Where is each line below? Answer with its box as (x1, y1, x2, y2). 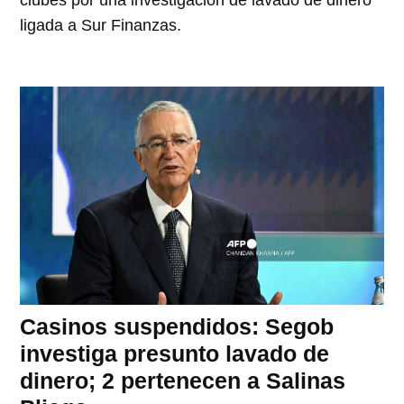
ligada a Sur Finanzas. (20, 15, 182, 34)
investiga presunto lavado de (20, 340, 330, 366)
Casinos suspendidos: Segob (20, 313, 335, 339)
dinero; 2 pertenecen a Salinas (20, 367, 346, 393)
